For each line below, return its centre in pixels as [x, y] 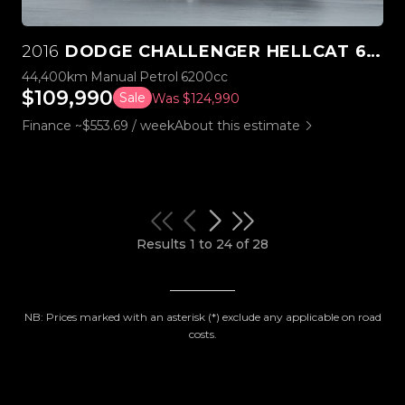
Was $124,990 [196, 98]
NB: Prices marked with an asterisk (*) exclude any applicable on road [202, 316]
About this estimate [237, 125]
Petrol [159, 76]
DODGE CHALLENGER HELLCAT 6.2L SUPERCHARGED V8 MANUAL [213, 51]
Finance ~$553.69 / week [98, 125]
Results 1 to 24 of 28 [202, 244]
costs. [202, 334]
